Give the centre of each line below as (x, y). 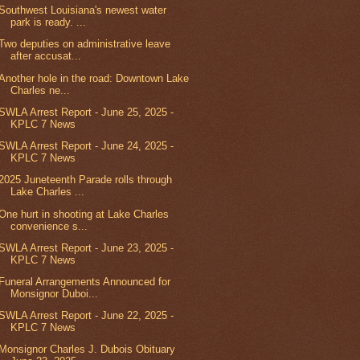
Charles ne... (41, 90)
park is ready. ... (49, 22)
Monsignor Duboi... (55, 294)
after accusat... (46, 56)
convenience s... (49, 226)
